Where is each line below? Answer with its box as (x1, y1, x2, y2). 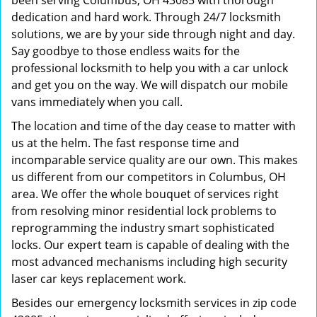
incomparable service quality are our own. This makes (11, 152, 298, 168)
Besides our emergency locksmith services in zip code (11, 295, 296, 311)
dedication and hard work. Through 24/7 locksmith (11, 9, 281, 25)
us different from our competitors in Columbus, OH (11, 169, 286, 185)
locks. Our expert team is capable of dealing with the (11, 237, 289, 253)
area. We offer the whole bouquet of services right (11, 186, 279, 202)
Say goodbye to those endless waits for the (11, 43, 240, 59)
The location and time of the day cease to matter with (11, 118, 296, 134)
